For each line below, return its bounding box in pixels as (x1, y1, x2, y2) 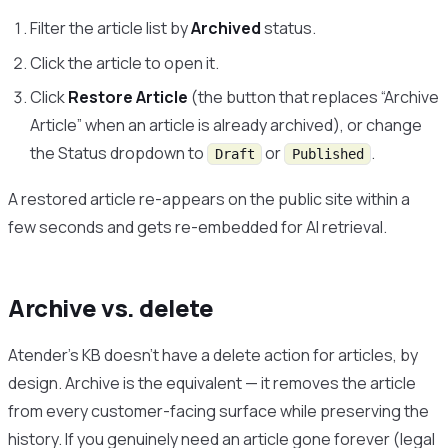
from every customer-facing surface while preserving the (8, 399, 429, 422)
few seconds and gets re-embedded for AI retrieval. (8, 215, 387, 238)
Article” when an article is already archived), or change (30, 113, 423, 136)
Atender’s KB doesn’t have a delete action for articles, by (8, 343, 418, 366)
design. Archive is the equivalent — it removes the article (8, 371, 416, 394)
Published (291, 145, 364, 162)
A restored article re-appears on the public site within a (8, 187, 410, 210)
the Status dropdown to (30, 141, 208, 164)
